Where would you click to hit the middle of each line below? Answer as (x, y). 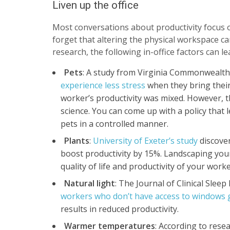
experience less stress (103, 85)
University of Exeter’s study (145, 140)
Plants (77, 140)
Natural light (90, 183)
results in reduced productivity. (121, 209)
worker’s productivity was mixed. (124, 98)
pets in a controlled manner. (114, 123)
